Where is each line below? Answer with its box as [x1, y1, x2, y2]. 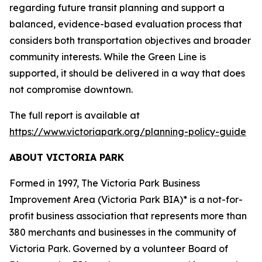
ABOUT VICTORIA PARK [9, 151, 124, 163]
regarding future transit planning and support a [9, 2, 225, 13]
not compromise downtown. [9, 84, 133, 95]
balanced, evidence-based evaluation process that [9, 18, 242, 30]
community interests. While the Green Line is [9, 51, 206, 63]
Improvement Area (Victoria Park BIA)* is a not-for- [9, 194, 243, 205]
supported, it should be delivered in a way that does [9, 67, 245, 79]
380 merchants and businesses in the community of [9, 226, 236, 238]
